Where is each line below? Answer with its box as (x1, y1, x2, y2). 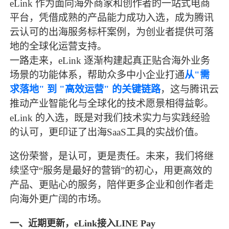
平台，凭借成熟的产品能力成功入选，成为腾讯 (10, 12, 214, 23)
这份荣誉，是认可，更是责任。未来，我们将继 (10, 151, 214, 162)
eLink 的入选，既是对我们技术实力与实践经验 (10, 112, 211, 123)
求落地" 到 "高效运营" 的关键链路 (10, 83, 161, 95)
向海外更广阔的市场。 (10, 194, 107, 205)
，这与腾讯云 (161, 83, 219, 95)
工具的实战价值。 (126, 126, 204, 138)
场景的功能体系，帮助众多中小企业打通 (10, 69, 185, 80)
